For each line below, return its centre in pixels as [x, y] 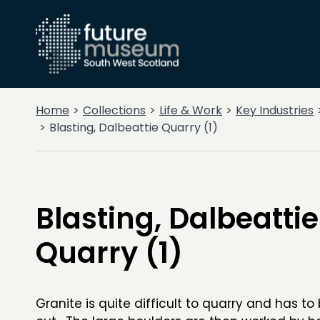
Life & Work [191, 110]
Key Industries [275, 110]
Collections [114, 110]
